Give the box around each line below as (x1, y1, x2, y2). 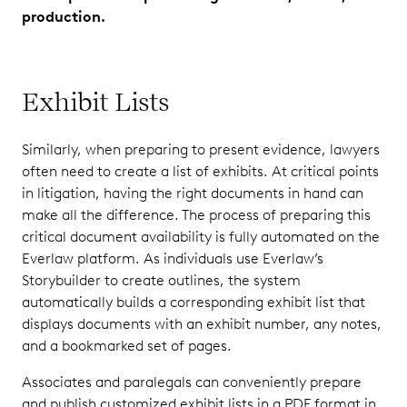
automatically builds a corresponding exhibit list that (22, 293, 365, 311)
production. (22, 8, 105, 25)
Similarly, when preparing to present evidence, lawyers (22, 141, 380, 158)
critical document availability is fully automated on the (22, 228, 380, 245)
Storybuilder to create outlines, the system (22, 272, 301, 289)
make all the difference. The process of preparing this (22, 206, 371, 223)
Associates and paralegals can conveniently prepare (22, 373, 362, 391)
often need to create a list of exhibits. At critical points (22, 163, 379, 180)
